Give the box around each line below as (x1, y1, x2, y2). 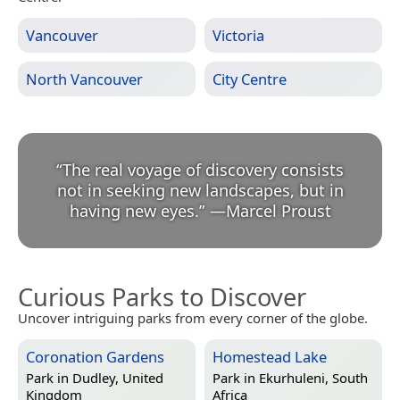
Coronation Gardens (26, 346, 164, 368)
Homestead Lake (212, 346, 327, 368)
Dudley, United (72, 369, 163, 387)
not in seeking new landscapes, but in (56, 179, 344, 202)
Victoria (212, 25, 264, 46)
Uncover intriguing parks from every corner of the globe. (18, 309, 368, 328)
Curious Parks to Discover (18, 280, 306, 314)
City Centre (212, 69, 287, 90)
